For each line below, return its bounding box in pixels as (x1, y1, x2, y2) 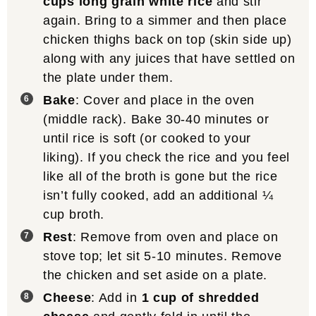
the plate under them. (43, 71, 182, 85)
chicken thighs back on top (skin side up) (43, 32, 292, 47)
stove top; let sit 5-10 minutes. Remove (43, 249, 282, 264)
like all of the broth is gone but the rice (43, 169, 278, 184)
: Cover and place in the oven (75, 93, 255, 108)
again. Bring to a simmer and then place (43, 13, 287, 28)
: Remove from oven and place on (72, 230, 279, 245)
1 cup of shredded (141, 291, 260, 305)
